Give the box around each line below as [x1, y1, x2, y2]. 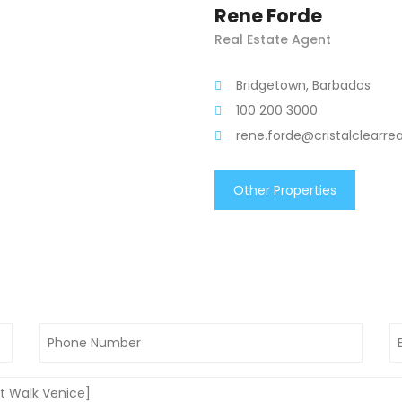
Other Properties [233, 181, 336, 199]
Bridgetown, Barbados [236, 76, 371, 94]
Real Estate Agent [214, 31, 331, 48]
